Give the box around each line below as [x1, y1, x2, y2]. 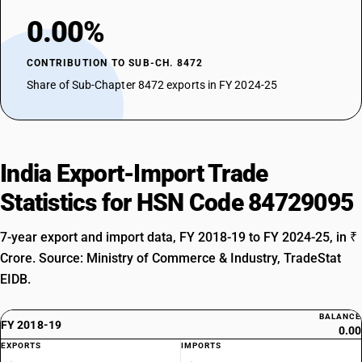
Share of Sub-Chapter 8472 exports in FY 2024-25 [27, 78, 277, 91]
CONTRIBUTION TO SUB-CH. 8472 [27, 57, 204, 69]
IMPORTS [181, 341, 221, 350]
